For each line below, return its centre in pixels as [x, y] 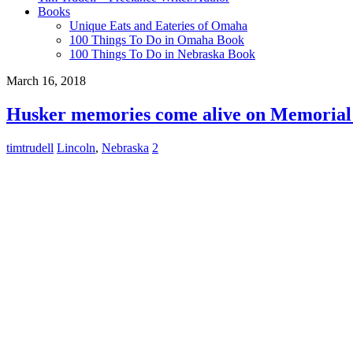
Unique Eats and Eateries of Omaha [158, 26]
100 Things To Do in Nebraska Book [162, 54]
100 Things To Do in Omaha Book [157, 40]
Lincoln [76, 147]
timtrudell [30, 147]
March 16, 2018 [46, 81]
